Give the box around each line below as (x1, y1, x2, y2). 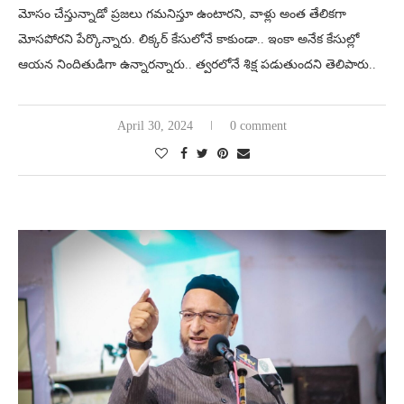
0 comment (230, 118, 287, 133)
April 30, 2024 (117, 118, 193, 133)
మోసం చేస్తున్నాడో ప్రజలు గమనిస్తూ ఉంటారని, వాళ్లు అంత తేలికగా (18, 6, 346, 21)
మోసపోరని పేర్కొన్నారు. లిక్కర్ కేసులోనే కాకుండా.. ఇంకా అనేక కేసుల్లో (18, 32, 359, 46)
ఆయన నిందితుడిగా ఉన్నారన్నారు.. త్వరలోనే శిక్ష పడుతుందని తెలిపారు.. (18, 57, 376, 71)
